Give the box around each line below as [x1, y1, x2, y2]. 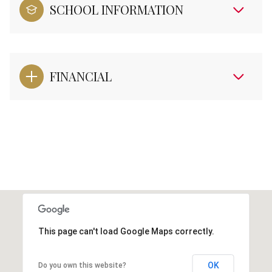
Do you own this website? [38, 260, 126, 270]
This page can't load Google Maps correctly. [38, 226, 214, 236]
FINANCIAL [50, 67, 112, 84]
